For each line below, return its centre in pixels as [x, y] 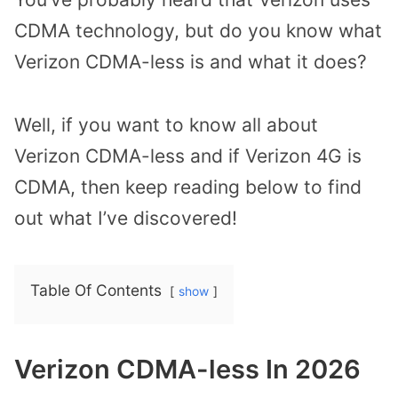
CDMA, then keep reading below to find [188, 187]
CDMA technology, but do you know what [198, 30]
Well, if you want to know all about [166, 124]
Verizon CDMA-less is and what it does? [191, 61]
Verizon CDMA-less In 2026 [187, 370]
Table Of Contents [96, 291]
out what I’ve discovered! [126, 218]
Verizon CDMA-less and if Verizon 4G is [188, 155]
